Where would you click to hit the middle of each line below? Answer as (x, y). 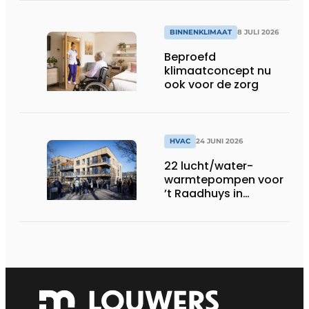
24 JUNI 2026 (219, 141)
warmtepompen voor (224, 179)
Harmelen (191, 207)
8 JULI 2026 (258, 32)
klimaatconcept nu (218, 71)
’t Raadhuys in (203, 193)
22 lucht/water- (209, 166)
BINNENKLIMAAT (201, 32)
